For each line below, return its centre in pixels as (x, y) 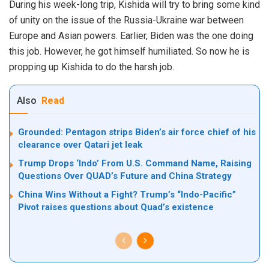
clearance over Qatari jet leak (80, 144)
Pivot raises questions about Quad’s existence (116, 207)
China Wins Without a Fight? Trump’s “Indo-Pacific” (127, 194)
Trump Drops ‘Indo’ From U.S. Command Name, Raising (135, 163)
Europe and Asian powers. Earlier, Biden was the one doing (131, 35)
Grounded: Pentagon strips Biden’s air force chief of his (137, 132)
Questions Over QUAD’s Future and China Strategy (125, 176)
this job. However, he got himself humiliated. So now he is (129, 51)
